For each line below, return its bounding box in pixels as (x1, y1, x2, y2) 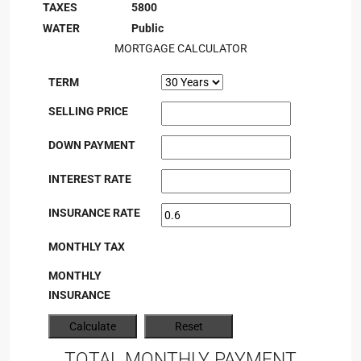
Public (131, 22, 164, 35)
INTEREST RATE (48, 172, 131, 185)
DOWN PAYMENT (48, 139, 135, 151)
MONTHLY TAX (48, 240, 125, 253)
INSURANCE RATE (48, 206, 140, 219)
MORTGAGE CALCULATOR (114, 42, 247, 55)
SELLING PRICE (48, 105, 128, 118)
